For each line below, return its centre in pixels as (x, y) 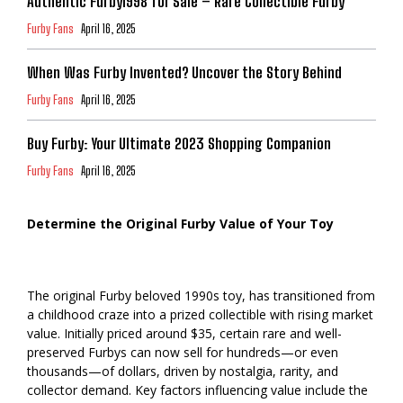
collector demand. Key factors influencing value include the (197, 390)
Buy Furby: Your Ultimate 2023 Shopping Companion (179, 143)
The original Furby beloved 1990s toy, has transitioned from (201, 295)
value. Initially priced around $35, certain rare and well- (184, 333)
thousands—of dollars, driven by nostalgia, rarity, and (183, 371)
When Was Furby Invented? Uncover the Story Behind (184, 72)
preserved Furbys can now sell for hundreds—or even (183, 352)
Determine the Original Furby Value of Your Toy (180, 223)
